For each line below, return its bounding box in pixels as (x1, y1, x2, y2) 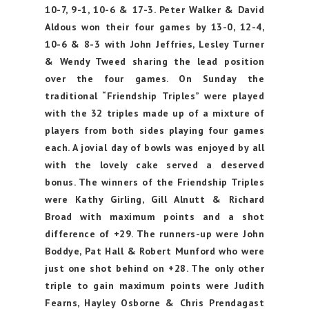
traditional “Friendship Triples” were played (45, 90, 264, 102)
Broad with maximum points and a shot (45, 210, 264, 223)
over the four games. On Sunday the (45, 72, 264, 85)
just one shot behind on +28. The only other (45, 262, 264, 275)
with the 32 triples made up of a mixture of (45, 107, 264, 119)
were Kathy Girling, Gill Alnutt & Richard (45, 193, 264, 206)
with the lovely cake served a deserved (45, 159, 264, 171)
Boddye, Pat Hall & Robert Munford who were (45, 245, 264, 257)
